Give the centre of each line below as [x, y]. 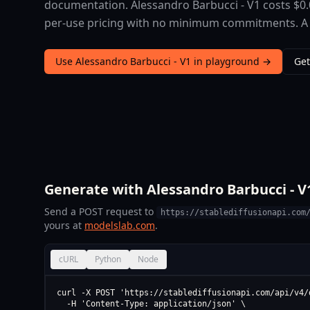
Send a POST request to [100, 212]
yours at [64, 226]
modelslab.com [120, 226]
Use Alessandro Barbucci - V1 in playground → [163, 61]
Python [108, 259]
